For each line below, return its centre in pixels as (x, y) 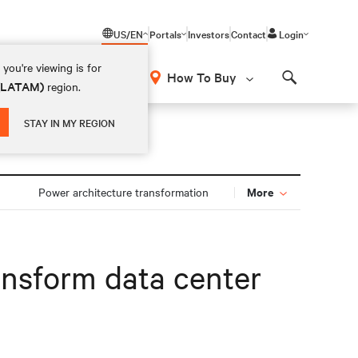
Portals (165, 34)
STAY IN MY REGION (70, 122)
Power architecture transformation (123, 192)
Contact (249, 34)
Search (309, 91)
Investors (209, 34)
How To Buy (202, 77)
